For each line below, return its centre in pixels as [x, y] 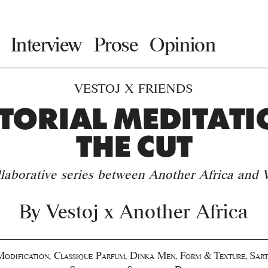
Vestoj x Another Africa [148, 211]
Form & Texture [212, 255]
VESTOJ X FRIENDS [134, 88]
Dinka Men [152, 255]
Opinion [183, 45]
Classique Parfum [89, 255]
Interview [46, 45]
